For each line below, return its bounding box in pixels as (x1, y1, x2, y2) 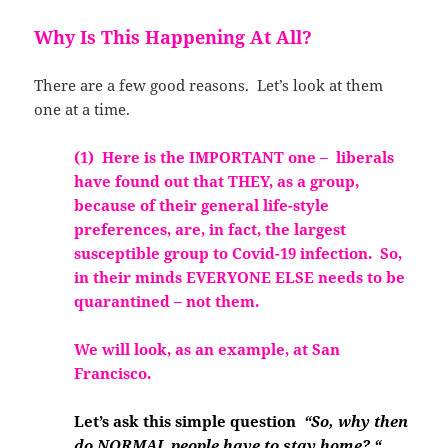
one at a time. (34, 98, 131, 119)
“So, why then (304, 410, 409, 431)
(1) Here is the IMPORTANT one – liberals (74, 146, 395, 167)
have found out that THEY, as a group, (74, 170, 360, 191)
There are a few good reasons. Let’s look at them (34, 74, 384, 95)
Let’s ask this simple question (74, 410, 305, 431)
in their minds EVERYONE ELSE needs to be (74, 266, 406, 287)
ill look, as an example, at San (115, 338, 341, 359)
